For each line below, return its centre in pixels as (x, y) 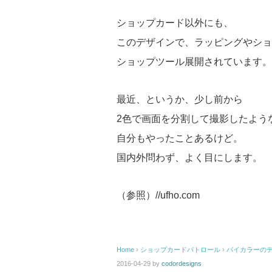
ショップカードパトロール (180, 250)
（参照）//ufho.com (158, 195)
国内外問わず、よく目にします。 (189, 158)
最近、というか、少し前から (180, 100)
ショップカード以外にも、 (175, 23)
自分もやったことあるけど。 (180, 138)
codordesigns (182, 264)
